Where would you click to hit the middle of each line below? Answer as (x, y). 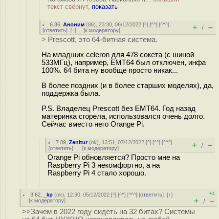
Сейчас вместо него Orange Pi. (93, 124)
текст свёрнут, (70, 7)
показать (105, 7)
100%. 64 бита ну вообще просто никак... (110, 70)
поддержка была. (71, 93)
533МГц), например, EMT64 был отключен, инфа (124, 62)
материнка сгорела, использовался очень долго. (123, 116)
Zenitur (78, 142)
